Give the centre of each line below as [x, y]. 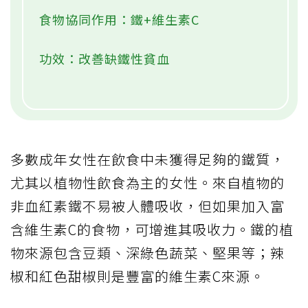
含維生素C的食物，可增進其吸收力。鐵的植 [152, 230]
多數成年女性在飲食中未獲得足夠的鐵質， [147, 159]
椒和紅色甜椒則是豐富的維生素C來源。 [137, 276]
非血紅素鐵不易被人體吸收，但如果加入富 [147, 206]
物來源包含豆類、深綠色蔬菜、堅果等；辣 [147, 253]
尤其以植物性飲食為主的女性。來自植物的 [147, 183]
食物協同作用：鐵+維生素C [119, 20]
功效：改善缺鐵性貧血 [104, 59]
